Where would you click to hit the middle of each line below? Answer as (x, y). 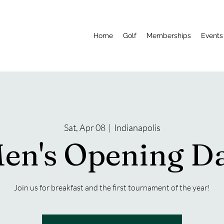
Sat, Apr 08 (84, 127)
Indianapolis (137, 127)
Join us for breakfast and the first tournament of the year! (112, 187)
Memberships (168, 35)
